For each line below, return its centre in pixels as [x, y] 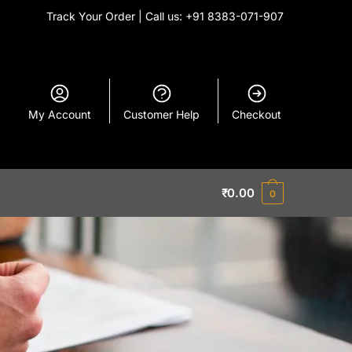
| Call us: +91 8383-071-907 [211, 16]
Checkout [257, 114]
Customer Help [162, 114]
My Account [60, 114]
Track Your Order [92, 16]
